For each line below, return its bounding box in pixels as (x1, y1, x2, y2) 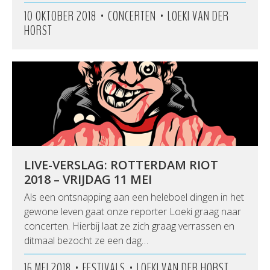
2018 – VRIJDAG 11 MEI (24, 171, 152, 187)
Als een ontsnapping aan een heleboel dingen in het (24, 190, 244, 204)
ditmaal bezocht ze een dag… (24, 234, 148, 247)
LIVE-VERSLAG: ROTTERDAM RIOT (24, 157, 218, 173)
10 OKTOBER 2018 (24, 7, 96, 25)
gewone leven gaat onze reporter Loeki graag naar (24, 205, 241, 218)
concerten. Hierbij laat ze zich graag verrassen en (24, 219, 234, 233)
